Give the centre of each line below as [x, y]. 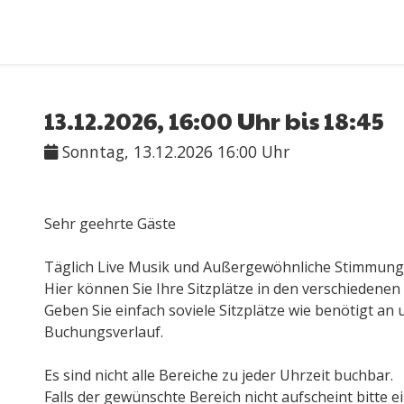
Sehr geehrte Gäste [110, 224]
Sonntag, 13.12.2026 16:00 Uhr [174, 151]
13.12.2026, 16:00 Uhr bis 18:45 [214, 120]
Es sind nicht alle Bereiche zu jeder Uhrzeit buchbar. [219, 375]
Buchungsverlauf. [104, 332]
